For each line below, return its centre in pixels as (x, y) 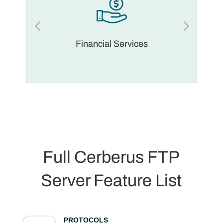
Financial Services (111, 44)
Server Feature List (111, 181)
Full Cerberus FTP (111, 157)
